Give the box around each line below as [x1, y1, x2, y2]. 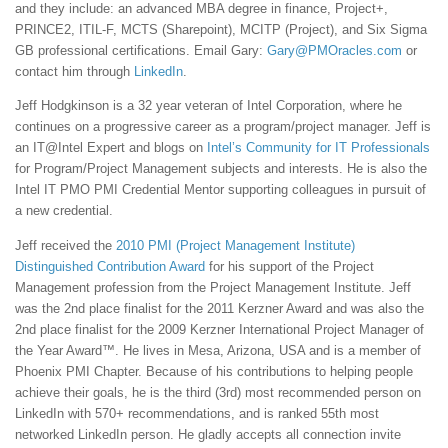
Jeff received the [15, 237, 116, 253]
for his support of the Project [205, 258, 374, 274]
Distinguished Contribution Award [15, 258, 205, 274]
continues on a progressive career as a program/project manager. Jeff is [15, 119, 431, 135]
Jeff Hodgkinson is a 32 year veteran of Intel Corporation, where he [15, 98, 402, 114]
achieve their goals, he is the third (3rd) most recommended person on [15, 384, 421, 400]
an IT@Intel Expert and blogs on [15, 140, 207, 156]
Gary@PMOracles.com [267, 43, 402, 59]
